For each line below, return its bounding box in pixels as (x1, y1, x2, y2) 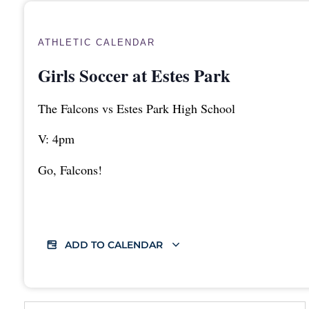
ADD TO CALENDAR (65, 239, 166, 252)
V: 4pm (38, 130, 74, 148)
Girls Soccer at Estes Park (38, 63, 230, 88)
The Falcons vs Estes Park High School (38, 100, 235, 117)
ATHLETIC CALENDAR (38, 37, 155, 48)
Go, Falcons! (38, 161, 102, 178)
